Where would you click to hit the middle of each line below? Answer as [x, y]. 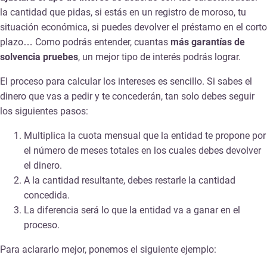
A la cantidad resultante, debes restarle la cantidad [130, 180]
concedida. [47, 195]
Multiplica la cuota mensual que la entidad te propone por [145, 135]
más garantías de [208, 42]
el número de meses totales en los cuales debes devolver [142, 150]
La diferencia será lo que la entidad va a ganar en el [132, 210]
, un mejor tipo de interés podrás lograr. [159, 57]
